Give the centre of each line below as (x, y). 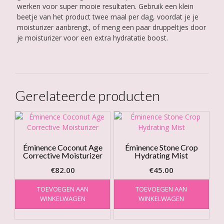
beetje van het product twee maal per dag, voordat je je (107, 17)
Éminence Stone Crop (161, 147)
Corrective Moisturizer (62, 155)
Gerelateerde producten (87, 96)
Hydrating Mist (161, 155)
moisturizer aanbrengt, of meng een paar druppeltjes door (111, 27)
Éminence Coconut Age (62, 147)
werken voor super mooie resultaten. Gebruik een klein (105, 6)
